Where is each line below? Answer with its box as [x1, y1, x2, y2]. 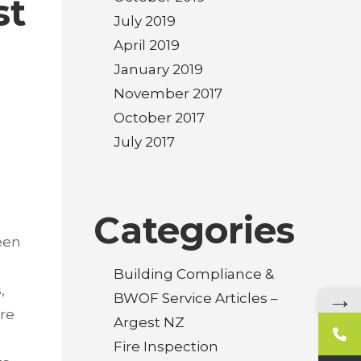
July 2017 [114, 134, 175, 150]
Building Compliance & [114, 266, 274, 282]
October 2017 [114, 110, 205, 126]
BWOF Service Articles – [114, 290, 278, 306]
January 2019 [114, 61, 203, 77]
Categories [93, 208, 295, 252]
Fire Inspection [114, 338, 218, 355]
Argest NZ [114, 314, 185, 330]
